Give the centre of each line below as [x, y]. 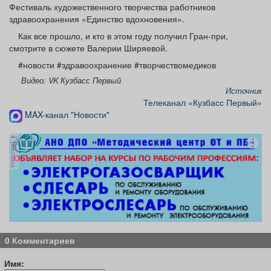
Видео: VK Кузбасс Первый [71, 81]
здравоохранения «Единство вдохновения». [97, 19]
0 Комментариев [40, 240]
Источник [244, 91]
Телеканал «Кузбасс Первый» [203, 103]
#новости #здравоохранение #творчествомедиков [117, 65]
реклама [14, 153]
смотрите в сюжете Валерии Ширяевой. [88, 48]
